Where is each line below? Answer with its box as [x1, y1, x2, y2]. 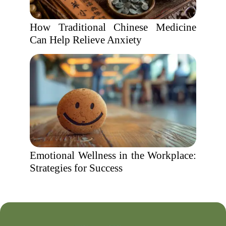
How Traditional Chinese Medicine [30, 21, 196, 33]
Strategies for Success [30, 162, 123, 174]
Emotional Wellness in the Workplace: [30, 149, 196, 161]
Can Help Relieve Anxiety [30, 34, 142, 46]
